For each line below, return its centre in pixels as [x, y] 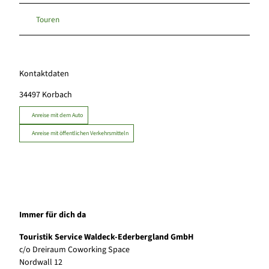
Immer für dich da [53, 215]
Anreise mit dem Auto [57, 116]
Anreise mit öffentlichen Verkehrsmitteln [80, 134]
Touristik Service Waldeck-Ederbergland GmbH [106, 237]
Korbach [57, 95]
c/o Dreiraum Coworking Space [74, 249]
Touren [48, 19]
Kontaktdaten [44, 74]
